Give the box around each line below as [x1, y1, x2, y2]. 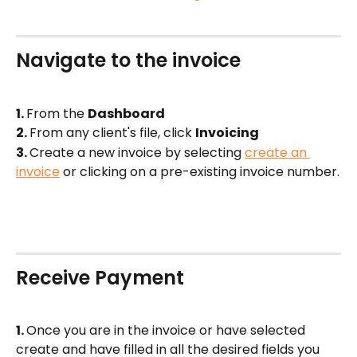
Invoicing [195, 124, 259, 143]
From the [26, 104, 88, 123]
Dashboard [88, 104, 170, 123]
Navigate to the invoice [16, 47, 241, 74]
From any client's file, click [29, 124, 195, 143]
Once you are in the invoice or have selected [26, 321, 308, 340]
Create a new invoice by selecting [29, 143, 245, 162]
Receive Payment [16, 264, 189, 291]
